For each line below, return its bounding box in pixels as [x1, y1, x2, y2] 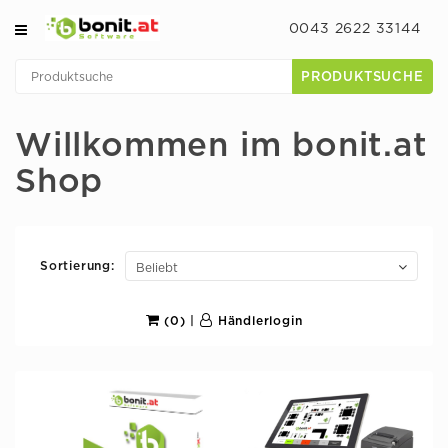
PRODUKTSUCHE [301, 70, 424, 84]
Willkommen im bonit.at [15, 130, 428, 163]
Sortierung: [40, 260, 115, 272]
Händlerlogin [212, 315, 303, 327]
